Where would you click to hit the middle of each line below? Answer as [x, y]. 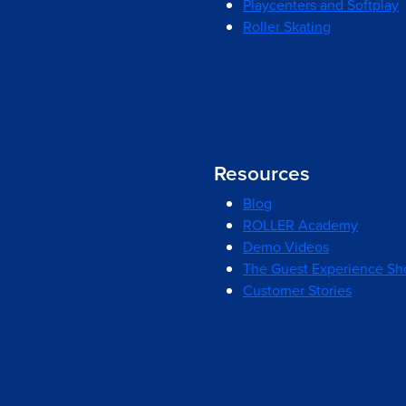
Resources [262, 173]
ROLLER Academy [300, 225]
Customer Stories [297, 290]
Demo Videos [286, 247]
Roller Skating [287, 27]
